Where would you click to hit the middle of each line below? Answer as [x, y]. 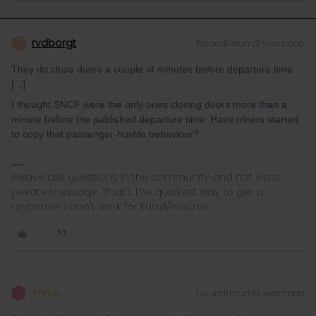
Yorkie [46, 293]
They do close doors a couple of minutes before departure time [152, 69]
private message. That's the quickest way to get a [137, 192]
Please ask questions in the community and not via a [146, 177]
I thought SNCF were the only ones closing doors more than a [149, 104]
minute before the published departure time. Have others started [155, 119]
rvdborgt [54, 43]
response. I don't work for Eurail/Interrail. [110, 207]
